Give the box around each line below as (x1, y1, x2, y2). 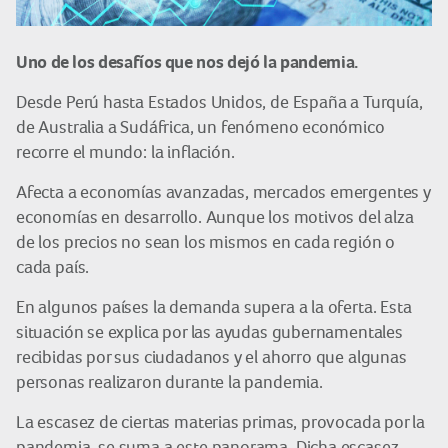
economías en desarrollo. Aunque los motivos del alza (16, 207, 414, 227)
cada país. (16, 257, 90, 277)
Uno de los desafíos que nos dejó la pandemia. (16, 51, 358, 73)
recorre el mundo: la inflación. (16, 142, 235, 162)
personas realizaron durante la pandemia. (16, 372, 323, 392)
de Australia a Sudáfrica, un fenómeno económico (16, 117, 385, 137)
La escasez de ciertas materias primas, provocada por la (16, 412, 426, 432)
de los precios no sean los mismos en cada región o (16, 232, 396, 252)
